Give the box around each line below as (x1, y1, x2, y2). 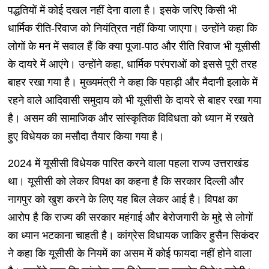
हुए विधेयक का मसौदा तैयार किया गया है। (7, 130, 165, 142)
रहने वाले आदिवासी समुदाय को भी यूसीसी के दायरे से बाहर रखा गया (7, 94, 261, 106)
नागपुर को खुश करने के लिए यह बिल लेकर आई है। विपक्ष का (7, 193, 238, 205)
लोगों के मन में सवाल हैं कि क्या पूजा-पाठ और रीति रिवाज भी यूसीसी (7, 40, 260, 52)
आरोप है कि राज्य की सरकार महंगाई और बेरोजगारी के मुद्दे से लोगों (7, 211, 253, 223)
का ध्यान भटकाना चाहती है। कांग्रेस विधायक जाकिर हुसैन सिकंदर (7, 229, 259, 241)
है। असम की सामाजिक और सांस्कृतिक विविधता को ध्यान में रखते (7, 112, 253, 124)
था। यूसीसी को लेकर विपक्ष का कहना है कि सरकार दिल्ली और (7, 175, 244, 187)
